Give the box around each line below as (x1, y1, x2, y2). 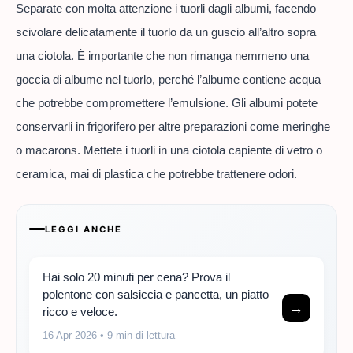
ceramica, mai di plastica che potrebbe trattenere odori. (16, 167, 297, 181)
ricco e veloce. (43, 304, 117, 318)
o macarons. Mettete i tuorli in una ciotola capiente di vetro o (16, 143, 322, 158)
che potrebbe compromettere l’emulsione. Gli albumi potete (16, 96, 318, 110)
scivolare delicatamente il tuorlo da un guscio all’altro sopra (16, 25, 316, 39)
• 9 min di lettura (97, 329, 175, 341)
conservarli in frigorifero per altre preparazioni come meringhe (16, 120, 330, 134)
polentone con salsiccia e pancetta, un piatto (43, 287, 269, 301)
